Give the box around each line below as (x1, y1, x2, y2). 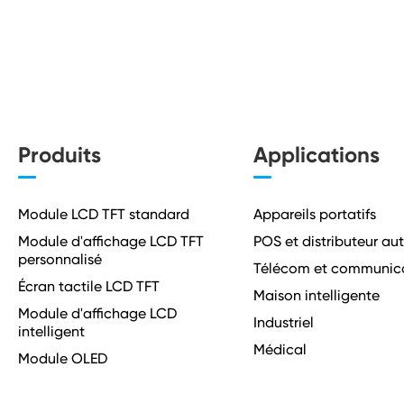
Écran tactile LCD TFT (18, 278, 160, 295)
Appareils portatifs (252, 206, 376, 223)
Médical (252, 341, 307, 358)
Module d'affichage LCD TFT (18, 233, 204, 250)
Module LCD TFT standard (18, 206, 189, 223)
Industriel (252, 314, 314, 331)
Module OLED (18, 350, 107, 367)
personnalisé (18, 251, 102, 268)
